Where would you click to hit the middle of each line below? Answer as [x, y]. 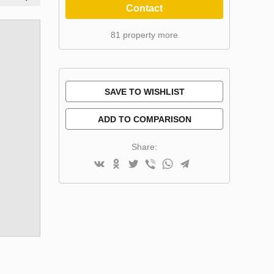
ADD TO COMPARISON [144, 119]
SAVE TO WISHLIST [144, 91]
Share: [144, 146]
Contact [144, 8]
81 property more [144, 35]
